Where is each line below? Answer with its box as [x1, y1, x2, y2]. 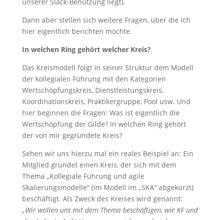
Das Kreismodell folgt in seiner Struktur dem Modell [22, 63, 193, 72]
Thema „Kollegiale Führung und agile [22, 171, 144, 181]
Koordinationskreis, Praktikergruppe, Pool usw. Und [22, 97, 191, 106]
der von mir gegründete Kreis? [22, 131, 122, 140]
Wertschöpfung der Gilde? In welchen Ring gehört [22, 119, 186, 129]
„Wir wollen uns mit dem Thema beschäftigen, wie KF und [22, 205, 198, 215]
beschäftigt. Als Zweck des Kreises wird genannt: [22, 194, 183, 203]
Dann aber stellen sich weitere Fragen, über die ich [22, 15, 191, 25]
